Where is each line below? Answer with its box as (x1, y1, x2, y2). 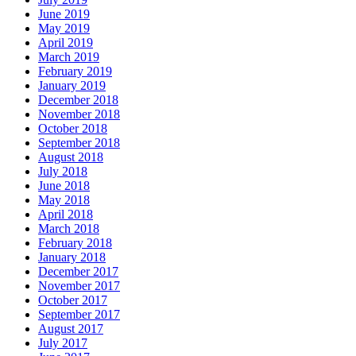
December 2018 (38, 93, 118, 107)
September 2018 (38, 136, 120, 150)
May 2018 (38, 193, 90, 207)
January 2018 (38, 250, 106, 265)
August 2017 (38, 322, 103, 336)
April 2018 (38, 207, 93, 222)
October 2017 (38, 293, 107, 308)
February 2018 (38, 236, 112, 250)
